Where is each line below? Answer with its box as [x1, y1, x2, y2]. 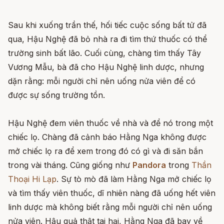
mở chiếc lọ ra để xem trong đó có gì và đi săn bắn [8, 145, 203, 156]
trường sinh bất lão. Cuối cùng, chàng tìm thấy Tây [8, 47, 201, 58]
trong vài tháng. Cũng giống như [8, 159, 132, 170]
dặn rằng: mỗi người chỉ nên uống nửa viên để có [8, 75, 195, 86]
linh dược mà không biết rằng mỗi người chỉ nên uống [8, 201, 212, 212]
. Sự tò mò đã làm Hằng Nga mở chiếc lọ [56, 173, 211, 184]
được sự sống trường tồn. [8, 89, 105, 100]
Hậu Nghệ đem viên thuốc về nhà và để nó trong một [8, 117, 213, 128]
